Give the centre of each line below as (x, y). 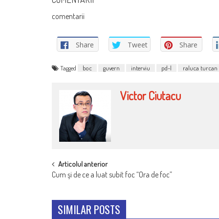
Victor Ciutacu (150, 96)
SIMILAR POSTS (89, 209)
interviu (141, 68)
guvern (111, 68)
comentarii (68, 16)
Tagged (69, 68)
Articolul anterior (83, 164)
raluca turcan (200, 68)
